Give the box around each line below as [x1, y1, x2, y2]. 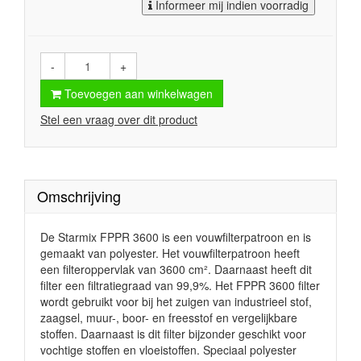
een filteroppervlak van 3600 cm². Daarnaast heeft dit [40, 261, 312, 277]
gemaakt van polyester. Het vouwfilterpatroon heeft [40, 245, 300, 261]
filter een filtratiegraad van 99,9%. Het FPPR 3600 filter [40, 277, 320, 293]
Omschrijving [37, 185, 121, 206]
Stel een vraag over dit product [40, 111, 197, 127]
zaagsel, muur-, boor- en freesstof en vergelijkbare [40, 309, 297, 326]
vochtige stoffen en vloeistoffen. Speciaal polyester [40, 342, 297, 358]
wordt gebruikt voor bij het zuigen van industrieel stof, [40, 293, 312, 309]
